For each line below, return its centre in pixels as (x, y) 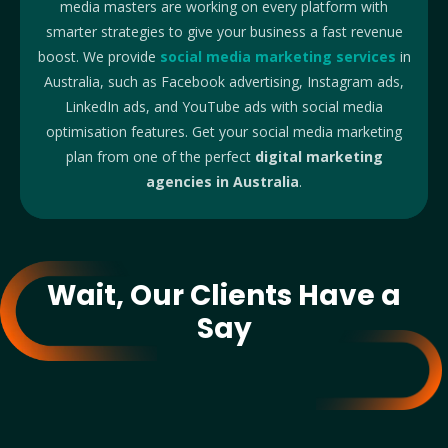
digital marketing (318, 157)
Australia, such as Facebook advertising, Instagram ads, (224, 82)
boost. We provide (96, 57)
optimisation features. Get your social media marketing (224, 132)
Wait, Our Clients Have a (224, 296)
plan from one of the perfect (160, 157)
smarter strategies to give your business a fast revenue (224, 32)
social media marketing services (277, 57)
